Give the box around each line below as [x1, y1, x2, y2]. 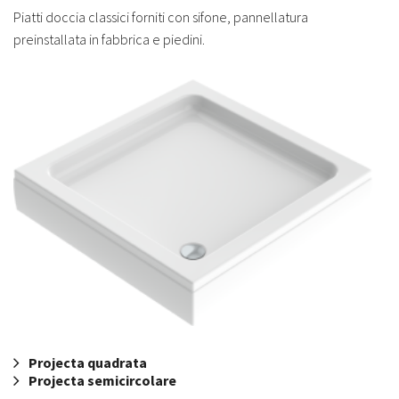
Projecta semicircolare [28, 371, 176, 390]
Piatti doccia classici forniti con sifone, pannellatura [13, 8, 308, 27]
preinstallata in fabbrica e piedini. [13, 30, 205, 49]
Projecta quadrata [28, 354, 147, 372]
